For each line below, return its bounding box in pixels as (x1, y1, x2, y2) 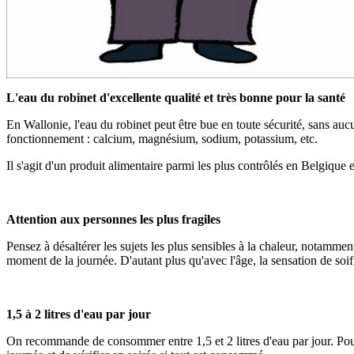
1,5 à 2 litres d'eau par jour (6, 307, 151, 321)
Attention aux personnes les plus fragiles (6, 212, 220, 226)
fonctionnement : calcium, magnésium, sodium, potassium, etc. (6, 131, 318, 145)
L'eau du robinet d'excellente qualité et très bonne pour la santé (6, 90, 345, 104)
